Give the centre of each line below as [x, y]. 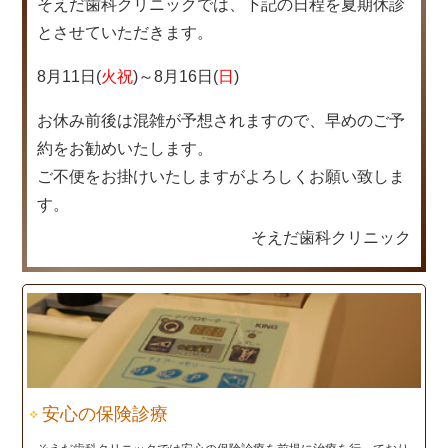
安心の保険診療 [105, 414]
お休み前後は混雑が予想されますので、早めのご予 [221, 121]
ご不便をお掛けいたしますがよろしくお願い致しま [221, 177]
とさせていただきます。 [125, 33]
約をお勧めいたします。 [125, 149]
